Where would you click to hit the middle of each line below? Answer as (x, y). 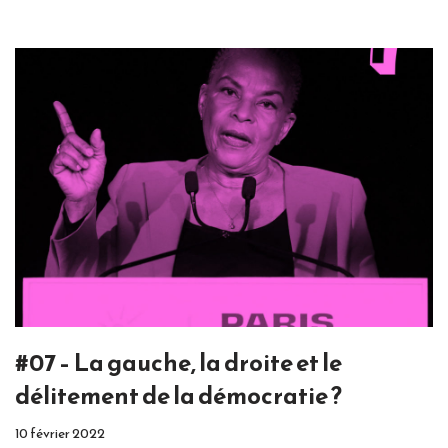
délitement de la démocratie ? (178, 395)
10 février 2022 (60, 432)
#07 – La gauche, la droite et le (178, 362)
